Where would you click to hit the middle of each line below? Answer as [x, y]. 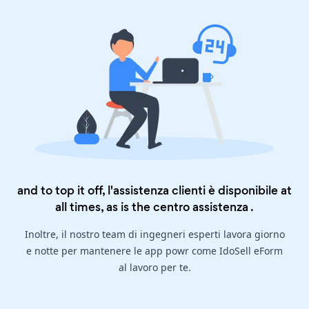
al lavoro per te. [154, 268]
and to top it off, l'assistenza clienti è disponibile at [154, 191]
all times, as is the [104, 207]
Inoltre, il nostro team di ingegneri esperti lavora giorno [154, 235]
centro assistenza [201, 207]
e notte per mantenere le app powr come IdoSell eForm [154, 251]
